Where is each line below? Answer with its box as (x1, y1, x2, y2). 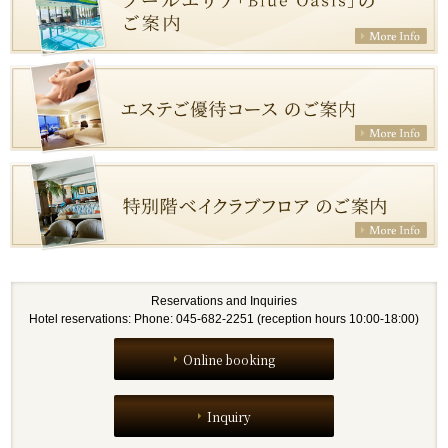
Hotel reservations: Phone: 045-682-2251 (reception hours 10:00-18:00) (29, 312, 419, 327)
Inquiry (206, 407, 251, 425)
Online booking (182, 350, 275, 368)
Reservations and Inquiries (151, 294, 297, 309)
